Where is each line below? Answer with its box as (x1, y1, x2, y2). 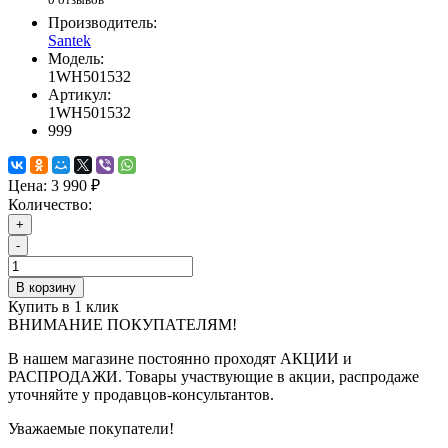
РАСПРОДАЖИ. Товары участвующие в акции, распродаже (8, 368, 419, 386)
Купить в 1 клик (8, 298, 119, 316)
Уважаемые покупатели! (8, 420, 174, 438)
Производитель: (48, 14, 157, 32)
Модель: (48, 50, 104, 68)
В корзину (16, 280, 76, 296)
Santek (48, 32, 91, 50)
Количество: (8, 196, 92, 214)
